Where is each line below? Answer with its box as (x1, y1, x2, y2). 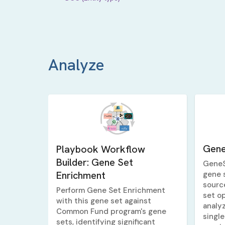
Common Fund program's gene (56, 206, 166, 217)
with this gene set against (56, 196, 151, 206)
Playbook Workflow (56, 143, 145, 156)
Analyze (48, 54, 104, 75)
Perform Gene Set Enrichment (56, 185, 165, 196)
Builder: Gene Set (56, 156, 133, 169)
